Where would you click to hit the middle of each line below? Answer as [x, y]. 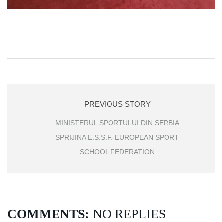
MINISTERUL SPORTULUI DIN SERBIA [117, 123]
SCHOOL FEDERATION [117, 152]
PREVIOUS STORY [117, 104]
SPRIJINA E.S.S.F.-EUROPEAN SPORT [117, 138]
